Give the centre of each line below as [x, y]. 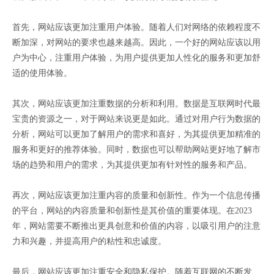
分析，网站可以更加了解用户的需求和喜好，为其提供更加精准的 [136, 134]
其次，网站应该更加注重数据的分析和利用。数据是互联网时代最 [136, 104]
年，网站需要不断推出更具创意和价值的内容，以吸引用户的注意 [136, 226]
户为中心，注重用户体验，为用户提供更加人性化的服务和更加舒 [136, 58]
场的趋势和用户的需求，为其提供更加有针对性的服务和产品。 [132, 165]
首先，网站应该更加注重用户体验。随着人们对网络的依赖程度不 [136, 27]
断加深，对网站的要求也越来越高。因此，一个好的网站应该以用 [136, 43]
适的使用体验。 [42, 73]
